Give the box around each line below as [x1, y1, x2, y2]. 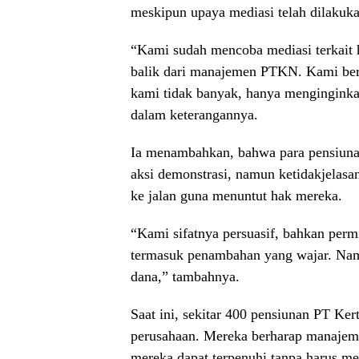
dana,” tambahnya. [131, 268, 240, 284]
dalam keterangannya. [131, 106, 258, 123]
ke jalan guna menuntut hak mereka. [131, 187, 342, 204]
